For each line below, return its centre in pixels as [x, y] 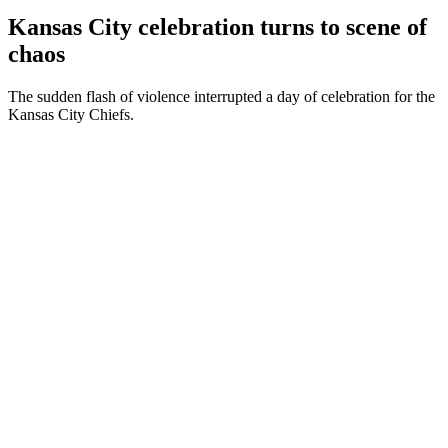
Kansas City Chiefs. [71, 114]
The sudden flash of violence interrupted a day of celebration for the [221, 96]
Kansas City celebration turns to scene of [217, 26]
